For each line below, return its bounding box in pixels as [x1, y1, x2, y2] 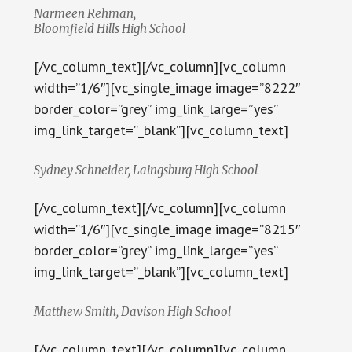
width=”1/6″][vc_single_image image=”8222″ [33, 79, 300, 97]
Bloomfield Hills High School [33, 21, 185, 37]
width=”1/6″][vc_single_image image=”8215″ [33, 220, 300, 239]
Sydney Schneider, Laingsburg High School [33, 163, 258, 178]
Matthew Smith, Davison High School [33, 304, 231, 320]
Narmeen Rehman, [33, 6, 136, 22]
